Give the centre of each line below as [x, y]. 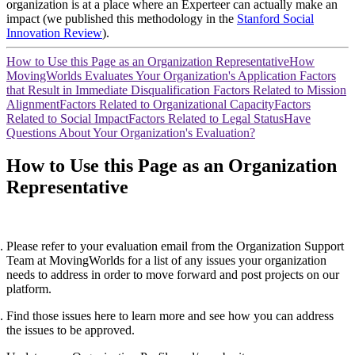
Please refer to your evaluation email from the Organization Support [175, 246]
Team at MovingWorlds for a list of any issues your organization [166, 261]
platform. [29, 289]
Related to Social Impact [67, 118]
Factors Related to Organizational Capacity [167, 104]
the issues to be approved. [71, 330]
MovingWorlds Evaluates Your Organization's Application [153, 75]
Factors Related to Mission [280, 90]
